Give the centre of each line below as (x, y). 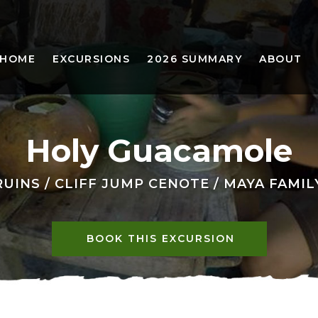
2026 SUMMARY (194, 59)
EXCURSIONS (91, 59)
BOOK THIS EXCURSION (160, 238)
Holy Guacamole (159, 150)
